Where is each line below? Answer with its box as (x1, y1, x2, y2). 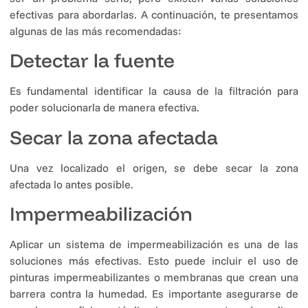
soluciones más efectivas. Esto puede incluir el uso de (10, 253, 298, 267)
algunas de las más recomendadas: (10, 23, 181, 38)
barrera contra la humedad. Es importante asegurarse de (10, 286, 298, 300)
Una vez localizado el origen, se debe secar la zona (10, 160, 298, 175)
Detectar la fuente (10, 48, 175, 73)
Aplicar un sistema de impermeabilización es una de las (10, 236, 298, 251)
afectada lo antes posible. (10, 177, 133, 191)
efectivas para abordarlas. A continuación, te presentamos (10, 7, 298, 21)
